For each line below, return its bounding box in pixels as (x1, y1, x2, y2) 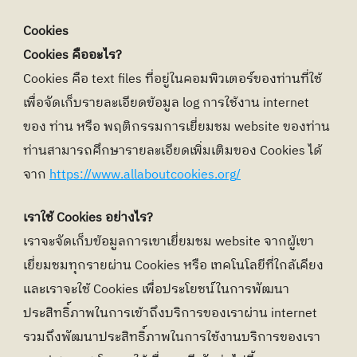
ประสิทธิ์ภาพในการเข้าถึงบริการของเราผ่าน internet (23, 303, 317, 324)
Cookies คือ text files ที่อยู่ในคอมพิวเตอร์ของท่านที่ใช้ (23, 69, 322, 90)
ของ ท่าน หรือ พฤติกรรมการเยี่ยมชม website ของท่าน (23, 116, 330, 138)
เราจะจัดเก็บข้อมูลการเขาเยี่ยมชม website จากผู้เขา (23, 231, 314, 253)
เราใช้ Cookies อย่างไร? (23, 207, 153, 229)
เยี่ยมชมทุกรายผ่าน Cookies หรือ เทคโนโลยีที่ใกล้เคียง (23, 255, 324, 277)
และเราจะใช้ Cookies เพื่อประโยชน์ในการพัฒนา (23, 279, 289, 300)
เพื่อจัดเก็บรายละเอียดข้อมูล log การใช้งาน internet (23, 92, 309, 114)
